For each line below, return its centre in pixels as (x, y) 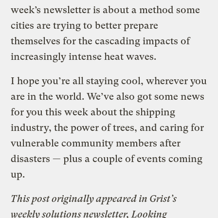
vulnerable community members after (96, 143)
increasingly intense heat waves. (85, 56)
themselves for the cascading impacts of (100, 41)
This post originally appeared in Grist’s (94, 199)
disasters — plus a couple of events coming (107, 159)
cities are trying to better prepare (85, 25)
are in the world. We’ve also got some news (108, 96)
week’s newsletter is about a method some (106, 10)
